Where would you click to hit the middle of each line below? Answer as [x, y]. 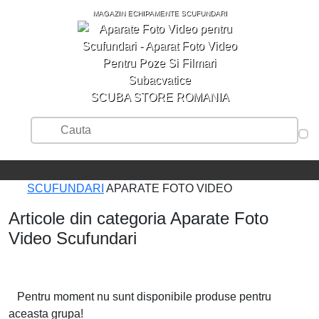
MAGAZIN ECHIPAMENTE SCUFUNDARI [159, 13]
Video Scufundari [73, 238]
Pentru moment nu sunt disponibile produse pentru [140, 296]
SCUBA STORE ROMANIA [159, 97]
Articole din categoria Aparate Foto [138, 218]
